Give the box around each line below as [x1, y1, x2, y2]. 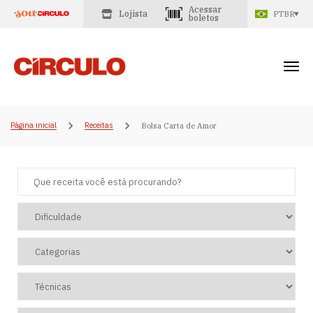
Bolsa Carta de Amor [141, 120, 217, 131]
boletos [188, 13, 219, 23]
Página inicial [10, 120, 57, 130]
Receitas [85, 120, 113, 130]
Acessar [188, 4, 221, 15]
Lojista [118, 8, 147, 19]
